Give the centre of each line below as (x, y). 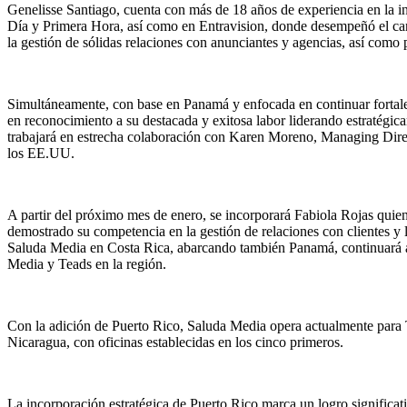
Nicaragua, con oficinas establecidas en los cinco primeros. (175, 342)
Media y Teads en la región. (89, 264)
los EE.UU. (43, 154)
